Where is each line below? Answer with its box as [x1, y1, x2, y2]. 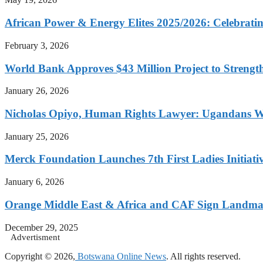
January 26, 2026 [5, 86, 69, 96]
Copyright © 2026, [5, 251, 75, 261]
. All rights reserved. [166, 251, 241, 261]
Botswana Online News [75, 251, 166, 261]
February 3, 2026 [5, 40, 69, 50]
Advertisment [11, 232, 60, 242]
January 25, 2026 [5, 131, 69, 141]
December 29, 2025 [5, 222, 78, 232]
